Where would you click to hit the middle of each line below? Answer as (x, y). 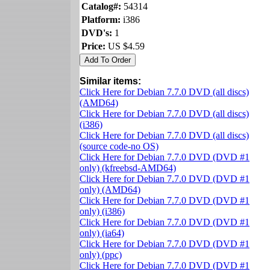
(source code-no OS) (119, 146)
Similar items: (110, 81)
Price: (93, 46)
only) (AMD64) (110, 189)
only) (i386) (102, 211)
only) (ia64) (102, 233)
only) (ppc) (101, 254)
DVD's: (97, 33)
